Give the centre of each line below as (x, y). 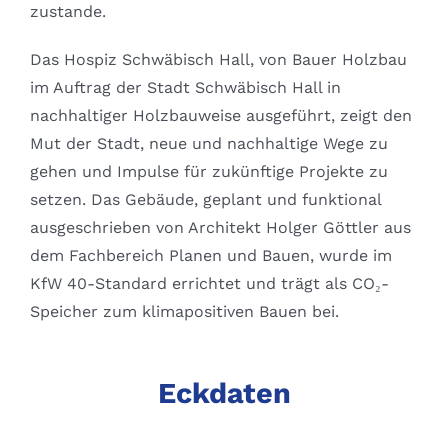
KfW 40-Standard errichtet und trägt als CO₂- (209, 284)
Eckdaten (224, 393)
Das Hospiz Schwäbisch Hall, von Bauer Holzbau (218, 60)
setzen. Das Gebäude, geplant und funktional (205, 200)
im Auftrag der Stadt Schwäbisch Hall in (185, 88)
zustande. (67, 12)
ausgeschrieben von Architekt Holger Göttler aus (220, 228)
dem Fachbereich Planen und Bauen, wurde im (210, 256)
